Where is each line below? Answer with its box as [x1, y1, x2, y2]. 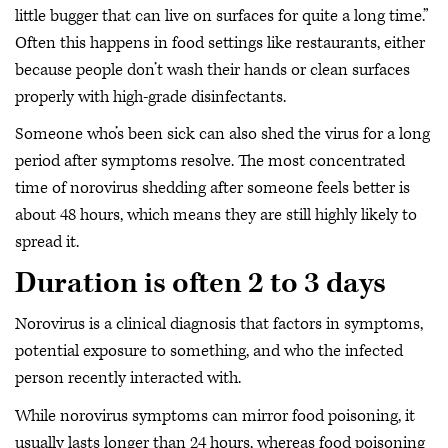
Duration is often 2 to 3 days [15, 264, 386, 302]
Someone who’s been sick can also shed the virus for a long [15, 123, 430, 145]
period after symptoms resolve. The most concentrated [15, 150, 405, 172]
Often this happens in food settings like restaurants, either [15, 31, 425, 54]
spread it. [15, 231, 79, 253]
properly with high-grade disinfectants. [15, 85, 286, 108]
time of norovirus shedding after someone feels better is [15, 177, 410, 199]
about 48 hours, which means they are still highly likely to [15, 204, 417, 226]
